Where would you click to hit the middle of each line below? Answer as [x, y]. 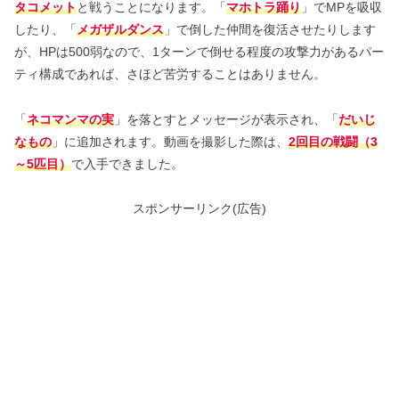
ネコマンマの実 [70, 119]
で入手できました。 [127, 163]
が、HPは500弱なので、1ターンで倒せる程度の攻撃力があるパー [199, 52]
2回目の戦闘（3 [333, 141]
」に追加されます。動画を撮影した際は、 [170, 141]
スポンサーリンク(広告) [199, 208]
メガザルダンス [120, 30]
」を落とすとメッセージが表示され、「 [226, 119]
